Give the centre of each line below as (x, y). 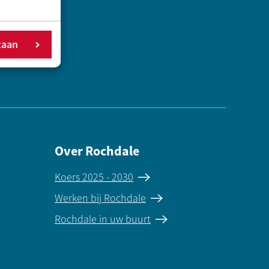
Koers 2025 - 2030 (94, 177)
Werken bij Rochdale (100, 198)
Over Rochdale (97, 151)
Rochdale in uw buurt (103, 219)
